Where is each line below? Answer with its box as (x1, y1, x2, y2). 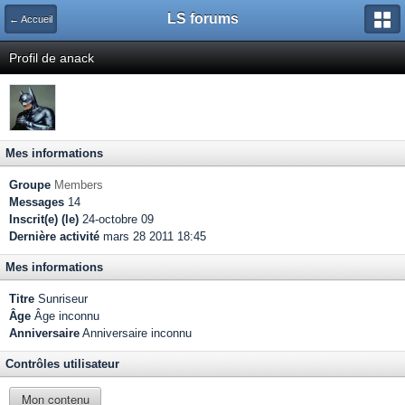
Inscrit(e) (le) (9, 212, 79, 226)
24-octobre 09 (79, 212, 154, 226)
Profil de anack (9, 51, 94, 65)
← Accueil (9, 14, 52, 24)
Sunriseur (34, 292, 88, 306)
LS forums (166, 11, 239, 26)
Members (54, 178, 103, 192)
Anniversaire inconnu (80, 326, 192, 340)
